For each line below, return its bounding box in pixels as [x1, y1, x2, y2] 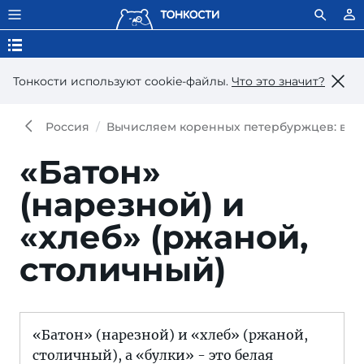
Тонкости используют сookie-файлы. [13, 73, 232, 89]
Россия [45, 119, 89, 134]
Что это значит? [232, 73, 325, 89]
